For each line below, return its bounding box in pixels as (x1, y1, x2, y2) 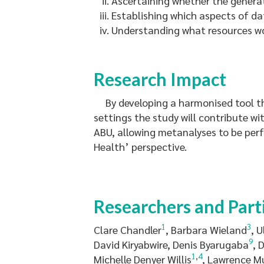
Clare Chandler (94, 222, 161, 236)
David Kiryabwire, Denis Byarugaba (94, 237, 249, 251)
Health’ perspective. (94, 139, 187, 153)
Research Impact (94, 68, 226, 90)
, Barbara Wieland (166, 222, 247, 236)
